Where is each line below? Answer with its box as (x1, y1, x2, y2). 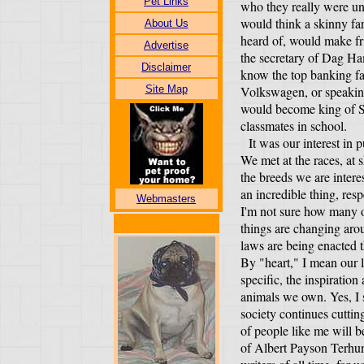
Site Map (145, 83, 188, 95)
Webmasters (136, 193, 196, 205)
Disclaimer (141, 61, 191, 73)
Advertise (144, 39, 188, 51)
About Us (144, 17, 188, 29)
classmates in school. (240, 117, 347, 134)
